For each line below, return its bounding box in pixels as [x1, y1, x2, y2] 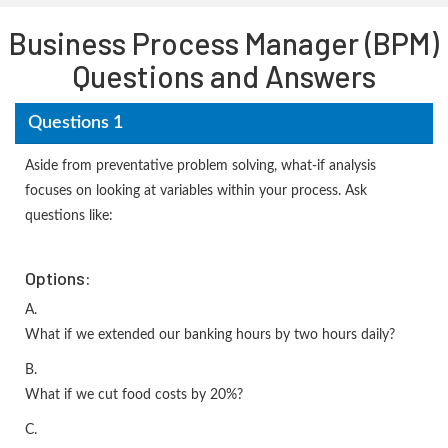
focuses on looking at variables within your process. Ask [25, 184, 367, 199]
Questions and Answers [72, 58, 376, 95]
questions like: [25, 209, 113, 224]
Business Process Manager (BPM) [9, 25, 439, 62]
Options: [25, 267, 91, 290]
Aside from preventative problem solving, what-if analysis [25, 159, 376, 174]
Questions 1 [27, 113, 123, 132]
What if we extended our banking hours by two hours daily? [25, 328, 395, 343]
